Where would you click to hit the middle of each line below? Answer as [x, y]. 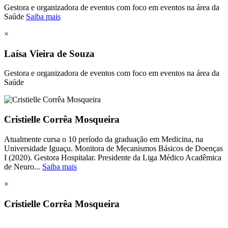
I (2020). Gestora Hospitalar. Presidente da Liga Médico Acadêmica [113, 157]
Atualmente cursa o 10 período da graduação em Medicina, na [104, 139]
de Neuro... [23, 166]
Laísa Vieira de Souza [49, 53]
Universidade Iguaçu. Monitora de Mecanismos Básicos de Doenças [113, 148]
